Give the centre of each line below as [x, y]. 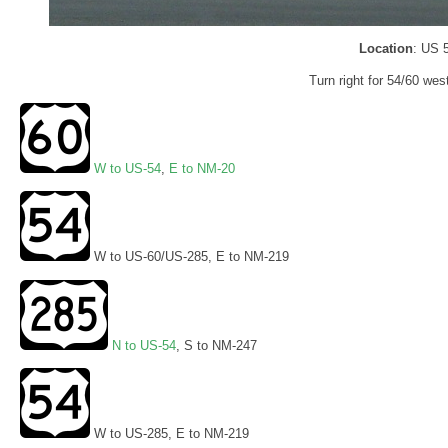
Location [386, 48]
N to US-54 [144, 345]
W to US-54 [127, 169]
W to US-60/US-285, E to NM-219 [189, 257]
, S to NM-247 [216, 345]
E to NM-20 [202, 169]
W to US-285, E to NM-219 [169, 433]
